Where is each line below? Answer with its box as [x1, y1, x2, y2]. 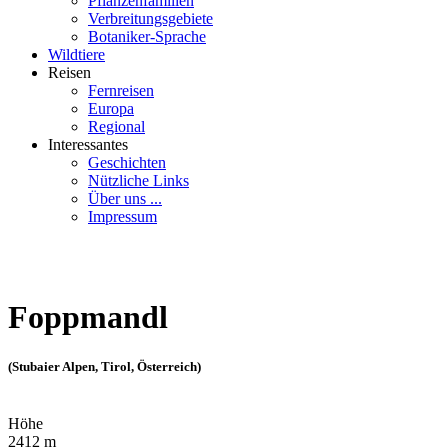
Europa [88, 100, 134, 117]
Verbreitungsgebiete [88, 10, 213, 27]
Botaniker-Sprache [88, 28, 206, 45]
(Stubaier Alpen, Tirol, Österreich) [8, 358, 201, 374]
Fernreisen [88, 82, 154, 99]
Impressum [88, 208, 157, 225]
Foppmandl [8, 299, 168, 336]
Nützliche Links [88, 172, 189, 189]
